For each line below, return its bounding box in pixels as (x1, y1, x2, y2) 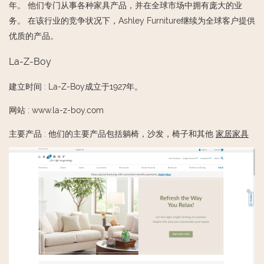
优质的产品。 (9, 31, 58, 41)
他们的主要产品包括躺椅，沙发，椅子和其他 (48, 129, 216, 139)
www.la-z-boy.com (32, 105, 104, 115)
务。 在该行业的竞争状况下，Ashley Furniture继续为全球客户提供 (9, 16, 255, 26)
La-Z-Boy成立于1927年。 (48, 82, 143, 92)
